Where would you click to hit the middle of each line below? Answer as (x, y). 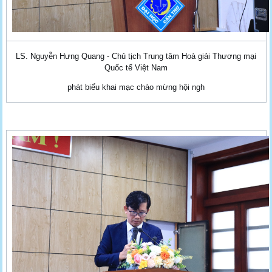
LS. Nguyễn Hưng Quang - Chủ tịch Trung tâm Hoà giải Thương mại (136, 56)
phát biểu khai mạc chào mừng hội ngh (136, 87)
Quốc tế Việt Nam (136, 67)
